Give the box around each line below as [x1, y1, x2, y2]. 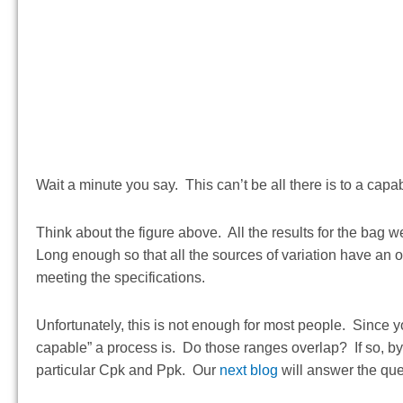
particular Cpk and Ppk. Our [36, 363, 219, 379]
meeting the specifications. [36, 270, 205, 286]
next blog [219, 363, 278, 379]
